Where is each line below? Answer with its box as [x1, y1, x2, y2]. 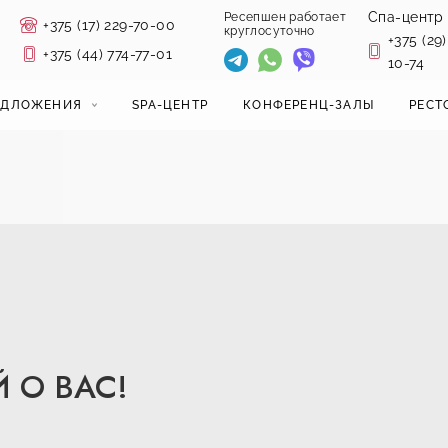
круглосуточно [223, 23, 315, 38]
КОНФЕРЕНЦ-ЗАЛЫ [243, 97, 375, 112]
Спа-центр [367, 8, 444, 25]
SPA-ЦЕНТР [132, 97, 209, 112]
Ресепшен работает [223, 9, 347, 24]
